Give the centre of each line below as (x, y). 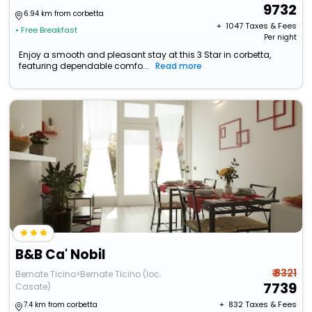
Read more (179, 66)
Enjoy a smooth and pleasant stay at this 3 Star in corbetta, (145, 55)
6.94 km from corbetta (64, 14)
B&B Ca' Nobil (61, 255)
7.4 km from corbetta (61, 305)
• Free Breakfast (47, 30)
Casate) (33, 287)
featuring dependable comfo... (84, 66)
